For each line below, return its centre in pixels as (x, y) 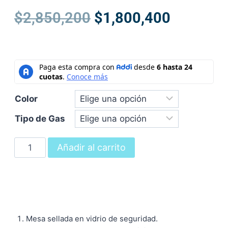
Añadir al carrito (91, 147)
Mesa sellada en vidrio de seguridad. (92, 219)
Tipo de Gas (40, 119)
